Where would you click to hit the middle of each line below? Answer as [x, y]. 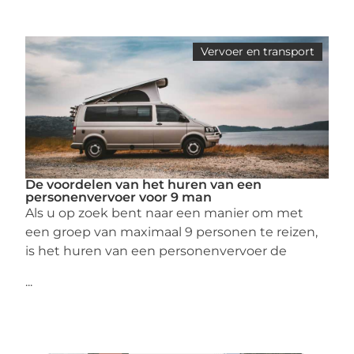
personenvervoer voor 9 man [119, 198]
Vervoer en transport [257, 52]
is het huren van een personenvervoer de [156, 251]
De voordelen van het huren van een [144, 185]
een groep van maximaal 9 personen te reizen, [172, 232]
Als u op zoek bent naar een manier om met [165, 213]
